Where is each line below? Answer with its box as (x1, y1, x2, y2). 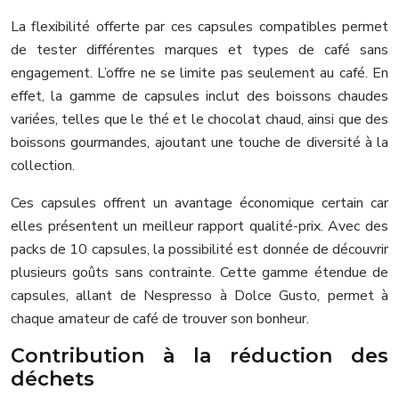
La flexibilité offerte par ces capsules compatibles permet (11, 16, 388, 37)
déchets (11, 366, 94, 391)
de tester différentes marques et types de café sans (11, 39, 388, 60)
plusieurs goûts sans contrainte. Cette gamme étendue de (11, 262, 388, 282)
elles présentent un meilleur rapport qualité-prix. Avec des (11, 216, 388, 236)
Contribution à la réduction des (11, 343, 388, 368)
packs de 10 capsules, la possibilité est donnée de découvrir (11, 239, 388, 259)
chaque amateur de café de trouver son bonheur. (11, 308, 309, 329)
